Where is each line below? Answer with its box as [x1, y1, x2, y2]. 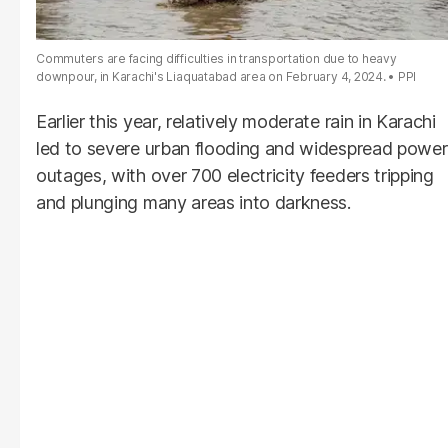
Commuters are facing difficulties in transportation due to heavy [36, 51, 397, 67]
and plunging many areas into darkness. [36, 192, 351, 214]
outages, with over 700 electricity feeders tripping [36, 165, 434, 187]
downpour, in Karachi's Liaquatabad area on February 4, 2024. [36, 69, 386, 85]
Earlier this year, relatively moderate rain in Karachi [36, 111, 436, 133]
